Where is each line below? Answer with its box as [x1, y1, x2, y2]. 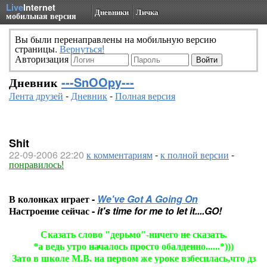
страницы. [15, 42, 60, 55]
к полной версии [160, 148, 229, 162]
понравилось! [9, 157, 64, 171]
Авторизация [15, 52, 71, 66]
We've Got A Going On [97, 192, 198, 206]
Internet [23, 1, 55, 13]
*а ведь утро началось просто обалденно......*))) [33, 241, 234, 252]
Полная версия [115, 89, 175, 103]
